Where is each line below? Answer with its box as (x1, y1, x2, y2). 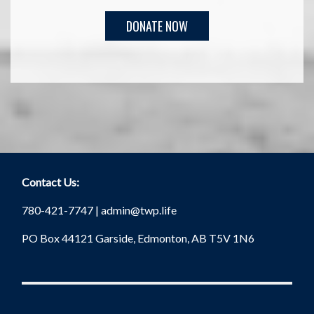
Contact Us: (22, 175, 80, 189)
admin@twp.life (101, 203, 177, 217)
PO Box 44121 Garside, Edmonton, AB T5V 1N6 (22, 231, 255, 245)
